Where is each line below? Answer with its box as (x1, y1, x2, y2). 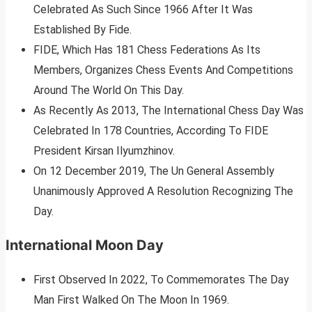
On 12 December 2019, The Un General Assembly (33, 164, 274, 178)
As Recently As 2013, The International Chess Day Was (33, 104, 304, 118)
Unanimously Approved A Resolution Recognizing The (33, 185, 293, 198)
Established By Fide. (33, 23, 132, 37)
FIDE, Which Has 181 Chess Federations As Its (33, 43, 260, 57)
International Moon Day (6, 237, 164, 254)
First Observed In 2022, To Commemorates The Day (33, 273, 289, 287)
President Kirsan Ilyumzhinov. (33, 144, 175, 158)
